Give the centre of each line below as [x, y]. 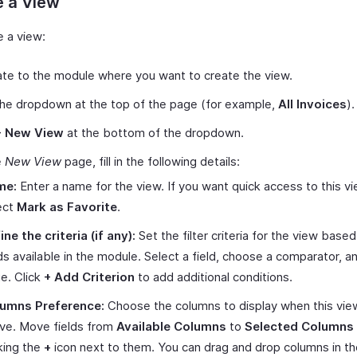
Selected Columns [299, 326]
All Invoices [312, 104]
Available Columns [171, 326]
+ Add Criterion [89, 277]
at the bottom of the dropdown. [154, 133]
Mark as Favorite [67, 207]
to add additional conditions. [214, 277]
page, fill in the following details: [151, 161]
